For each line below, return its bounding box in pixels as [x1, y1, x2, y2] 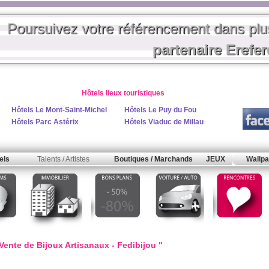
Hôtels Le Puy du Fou [124, 105, 196, 114]
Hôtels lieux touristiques [81, 89, 165, 97]
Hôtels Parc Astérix [11, 117, 79, 126]
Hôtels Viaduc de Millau [124, 117, 204, 126]
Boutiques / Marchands [113, 155, 193, 163]
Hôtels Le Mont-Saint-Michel [11, 105, 107, 114]
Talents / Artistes [37, 155, 89, 163]
